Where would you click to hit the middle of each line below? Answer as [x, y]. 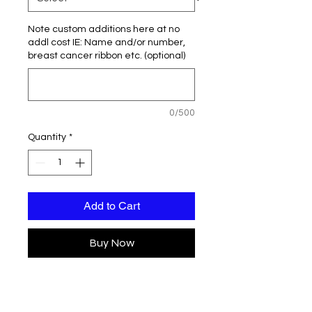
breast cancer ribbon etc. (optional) [107, 56]
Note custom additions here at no [104, 30]
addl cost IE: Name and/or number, [107, 43]
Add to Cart [111, 206]
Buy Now [111, 243]
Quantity [47, 138]
